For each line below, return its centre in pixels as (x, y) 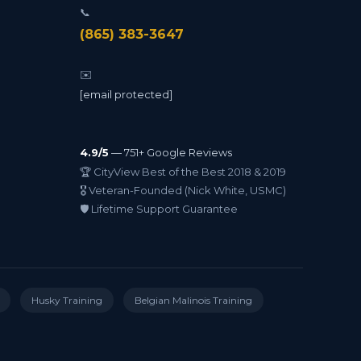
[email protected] (126, 94)
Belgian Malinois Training (193, 300)
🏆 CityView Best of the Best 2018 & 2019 (183, 172)
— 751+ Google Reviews (170, 152)
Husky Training (66, 300)
